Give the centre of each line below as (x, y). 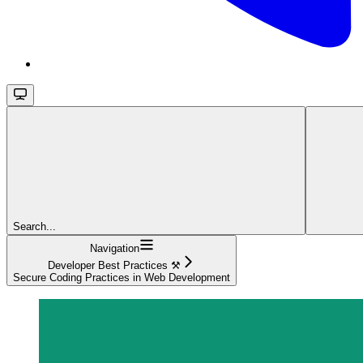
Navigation (114, 248)
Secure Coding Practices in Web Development (122, 277)
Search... (34, 226)
